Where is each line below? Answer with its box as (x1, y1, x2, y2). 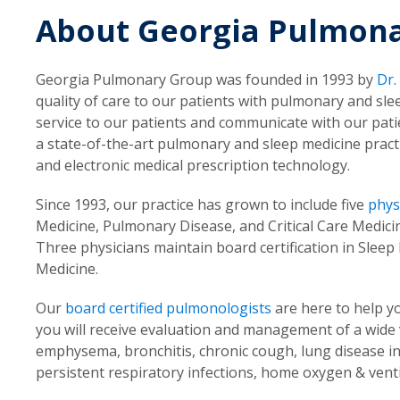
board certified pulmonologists (65, 298, 271, 319)
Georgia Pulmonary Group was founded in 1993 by (36, 70, 377, 90)
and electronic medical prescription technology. (36, 155, 350, 176)
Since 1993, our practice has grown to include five (36, 195, 368, 215)
